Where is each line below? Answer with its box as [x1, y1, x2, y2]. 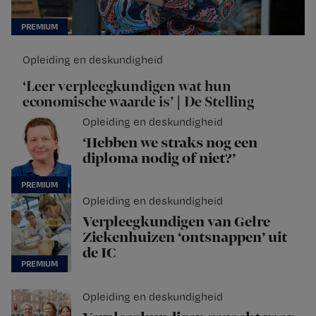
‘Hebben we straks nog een [83, 134, 257, 152]
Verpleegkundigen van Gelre [83, 213, 270, 231]
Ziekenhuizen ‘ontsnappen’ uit [83, 229, 287, 246]
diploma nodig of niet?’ [83, 150, 236, 167]
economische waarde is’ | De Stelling [23, 93, 254, 111]
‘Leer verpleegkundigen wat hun [23, 78, 231, 95]
